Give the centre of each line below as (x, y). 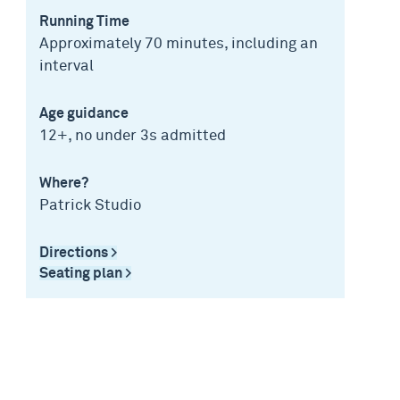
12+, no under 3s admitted (133, 136)
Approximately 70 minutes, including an (179, 44)
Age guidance (84, 113)
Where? (64, 183)
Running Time (85, 21)
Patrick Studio (91, 206)
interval (67, 67)
